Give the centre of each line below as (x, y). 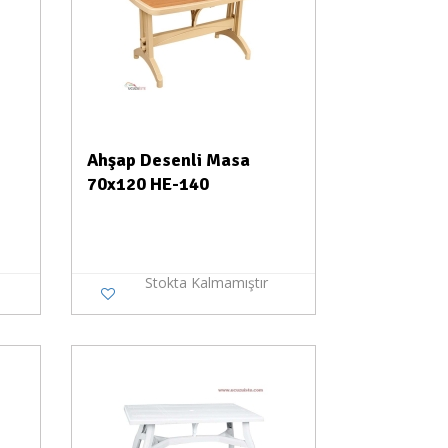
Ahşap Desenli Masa (168, 160)
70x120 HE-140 (147, 184)
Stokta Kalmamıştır (206, 282)
